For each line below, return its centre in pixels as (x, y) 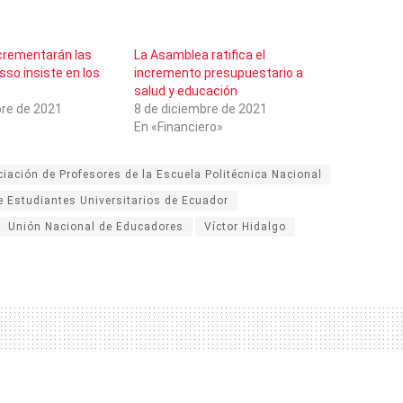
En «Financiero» (179, 126)
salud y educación (186, 90)
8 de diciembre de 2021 (201, 108)
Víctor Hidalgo (245, 226)
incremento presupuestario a (219, 72)
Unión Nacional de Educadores (96, 226)
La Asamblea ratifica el (200, 54)
